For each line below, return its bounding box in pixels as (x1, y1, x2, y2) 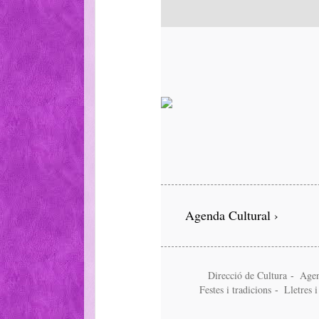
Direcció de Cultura (207, 268, 291, 282)
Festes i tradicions (199, 282, 275, 296)
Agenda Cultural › (185, 206, 278, 224)
